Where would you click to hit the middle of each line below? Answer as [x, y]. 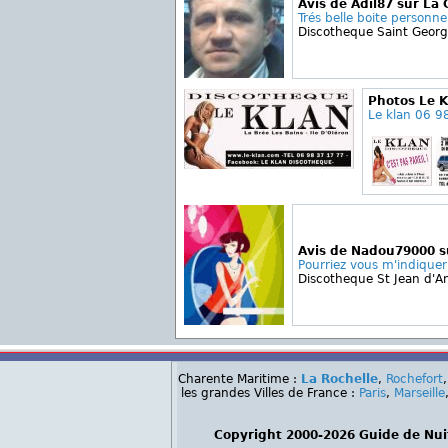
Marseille [419, 393]
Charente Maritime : [239, 379]
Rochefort [414, 379]
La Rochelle [339, 379]
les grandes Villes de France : [270, 393]
